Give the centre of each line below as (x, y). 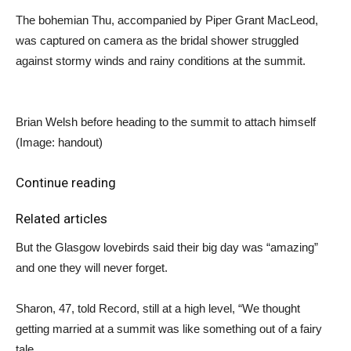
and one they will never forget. (92, 267)
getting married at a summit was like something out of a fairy (169, 328)
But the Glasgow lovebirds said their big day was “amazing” (167, 247)
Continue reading (66, 182)
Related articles (62, 218)
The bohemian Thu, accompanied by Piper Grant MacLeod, (167, 20)
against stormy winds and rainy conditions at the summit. (161, 60)
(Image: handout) (59, 142)
